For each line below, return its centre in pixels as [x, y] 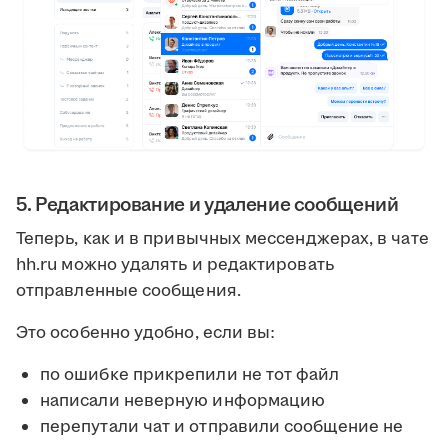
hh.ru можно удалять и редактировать [175, 265]
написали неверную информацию [183, 401]
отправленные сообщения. [128, 291]
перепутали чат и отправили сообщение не [222, 427]
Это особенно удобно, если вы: [146, 333]
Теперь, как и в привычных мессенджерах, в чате [222, 239]
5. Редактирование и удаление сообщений [207, 205]
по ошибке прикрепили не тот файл [190, 375]
